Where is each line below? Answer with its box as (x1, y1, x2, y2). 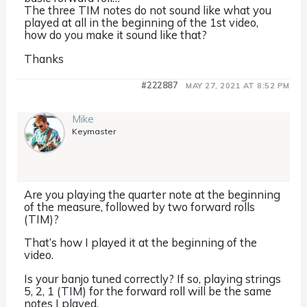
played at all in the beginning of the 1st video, (24, 15, 259, 30)
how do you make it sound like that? (24, 27, 208, 42)
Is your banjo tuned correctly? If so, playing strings (24, 271, 282, 286)
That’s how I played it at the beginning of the (24, 235, 258, 250)
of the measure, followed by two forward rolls (24, 199, 256, 214)
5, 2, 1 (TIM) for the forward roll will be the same (24, 283, 272, 298)
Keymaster (72, 125, 116, 136)
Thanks (24, 51, 64, 66)
